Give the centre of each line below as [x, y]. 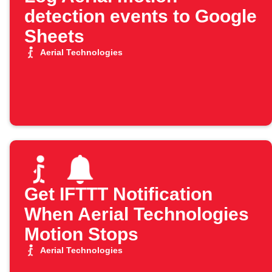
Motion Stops [81, 234]
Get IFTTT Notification [118, 194]
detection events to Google [141, 16]
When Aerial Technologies [137, 214]
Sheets [54, 36]
